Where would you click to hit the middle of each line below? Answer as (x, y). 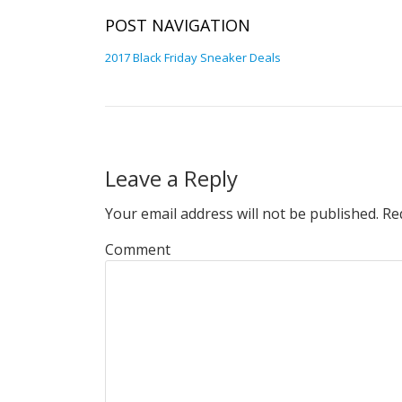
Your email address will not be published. (242, 214)
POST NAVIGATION (178, 25)
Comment (138, 249)
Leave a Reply (171, 178)
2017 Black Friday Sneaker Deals (193, 57)
